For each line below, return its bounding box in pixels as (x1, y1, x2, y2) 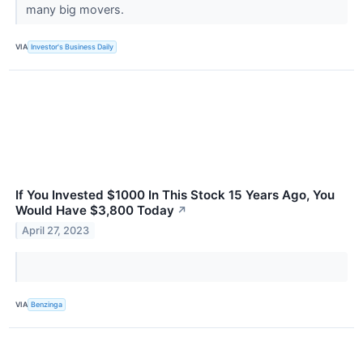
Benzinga (31, 300, 63, 310)
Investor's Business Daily (31, 42, 114, 52)
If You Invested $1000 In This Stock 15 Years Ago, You (15, 186, 335, 203)
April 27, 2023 (22, 224, 90, 237)
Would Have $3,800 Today (15, 202, 174, 218)
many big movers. (25, 2, 127, 16)
